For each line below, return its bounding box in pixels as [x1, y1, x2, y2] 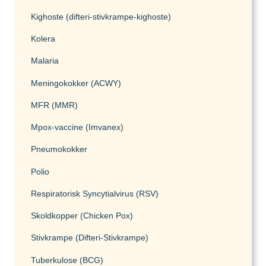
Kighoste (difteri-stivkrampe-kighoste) [31, 11, 171, 21]
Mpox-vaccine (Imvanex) [31, 122, 123, 132]
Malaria [31, 56, 59, 66]
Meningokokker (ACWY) [31, 78, 121, 88]
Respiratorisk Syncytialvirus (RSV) [31, 188, 159, 198]
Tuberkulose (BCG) [31, 255, 103, 265]
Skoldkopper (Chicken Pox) [31, 211, 133, 221]
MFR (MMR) [31, 100, 78, 110]
